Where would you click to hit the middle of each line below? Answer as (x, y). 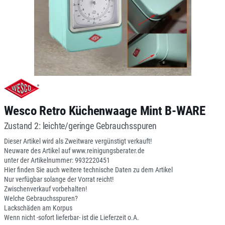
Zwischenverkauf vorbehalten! (45, 189)
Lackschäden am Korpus (38, 208)
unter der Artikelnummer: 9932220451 (57, 160)
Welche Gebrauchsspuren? (41, 198)
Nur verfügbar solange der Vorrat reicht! (59, 179)
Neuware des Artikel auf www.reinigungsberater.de (74, 151)
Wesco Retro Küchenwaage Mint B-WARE (104, 111)
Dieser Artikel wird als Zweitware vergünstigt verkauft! (78, 141)
